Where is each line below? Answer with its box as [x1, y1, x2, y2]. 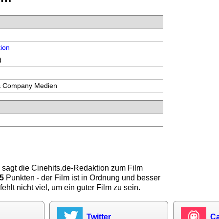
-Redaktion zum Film [71, 163, 143, 172]
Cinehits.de [31, 163, 71, 172]
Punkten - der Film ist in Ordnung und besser [4, 173, 161, 182]
